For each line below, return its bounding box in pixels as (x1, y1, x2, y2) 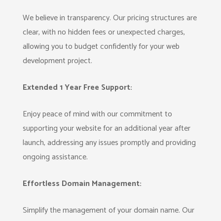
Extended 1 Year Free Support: (23, 81, 133, 94)
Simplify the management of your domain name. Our (23, 204, 195, 217)
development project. (23, 54, 93, 68)
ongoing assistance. (23, 150, 88, 164)
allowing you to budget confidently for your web (23, 40, 180, 53)
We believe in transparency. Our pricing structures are (23, 11, 197, 25)
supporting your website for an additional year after (23, 122, 191, 135)
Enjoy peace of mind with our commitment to (23, 108, 173, 121)
